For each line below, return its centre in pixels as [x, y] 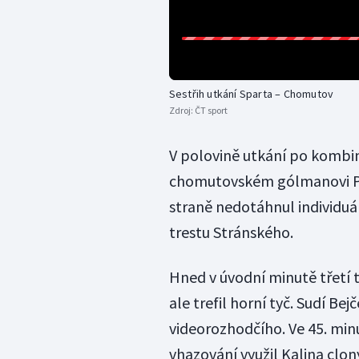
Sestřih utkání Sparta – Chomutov [251, 94]
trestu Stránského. [231, 232]
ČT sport [211, 111]
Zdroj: [182, 111]
